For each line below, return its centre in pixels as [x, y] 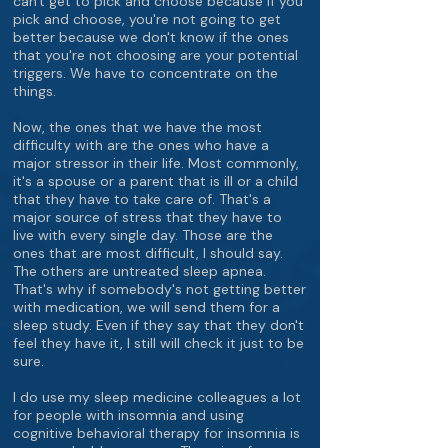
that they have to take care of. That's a [142, 199]
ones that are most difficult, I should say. [148, 253]
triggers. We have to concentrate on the [145, 73]
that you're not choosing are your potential [155, 55]
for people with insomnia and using [128, 415]
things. [34, 91]
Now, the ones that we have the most [137, 127]
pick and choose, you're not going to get [147, 19]
